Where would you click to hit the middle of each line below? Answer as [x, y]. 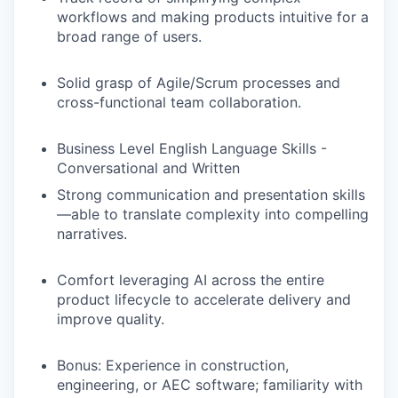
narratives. [92, 234]
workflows [92, 17]
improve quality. [111, 319]
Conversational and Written [148, 168]
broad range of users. [129, 37]
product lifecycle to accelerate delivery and [204, 300]
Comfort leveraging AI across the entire [191, 280]
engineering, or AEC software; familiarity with [210, 385]
